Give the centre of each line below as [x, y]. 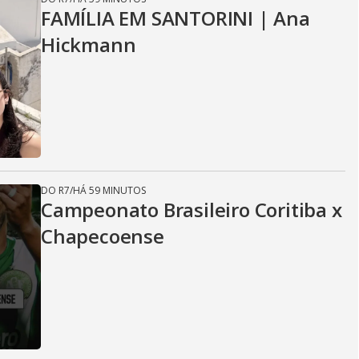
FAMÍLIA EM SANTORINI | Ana [175, 18]
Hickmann [89, 44]
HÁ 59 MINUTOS [109, 190]
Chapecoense [103, 236]
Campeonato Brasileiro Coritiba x [192, 210]
